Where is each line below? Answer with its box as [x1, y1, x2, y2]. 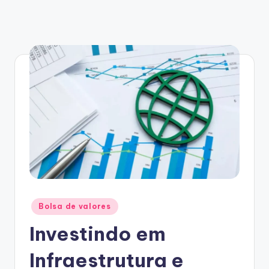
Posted [29, 199, 54, 208]
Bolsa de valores [38, 202, 111, 211]
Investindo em [29, 221, 166, 246]
